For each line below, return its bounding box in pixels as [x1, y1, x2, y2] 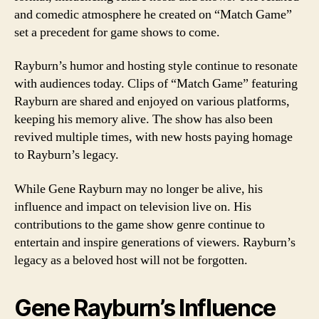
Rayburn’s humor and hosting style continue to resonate [14, 58, 298, 74]
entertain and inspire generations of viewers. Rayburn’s [14, 234, 296, 251]
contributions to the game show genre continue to [14, 216, 265, 233]
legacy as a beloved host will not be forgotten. [14, 251, 248, 268]
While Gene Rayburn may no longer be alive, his [14, 180, 263, 197]
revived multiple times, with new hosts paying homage [14, 129, 293, 145]
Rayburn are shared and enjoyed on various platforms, [14, 93, 290, 110]
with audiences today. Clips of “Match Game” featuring [14, 75, 298, 92]
